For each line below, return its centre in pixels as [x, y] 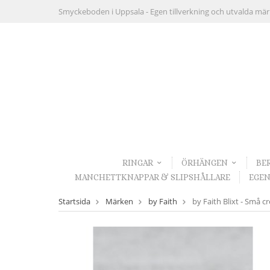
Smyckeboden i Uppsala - [104, 11]
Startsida [74, 202]
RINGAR [137, 163]
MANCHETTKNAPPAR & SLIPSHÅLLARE [152, 177]
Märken [119, 202]
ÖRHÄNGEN [204, 163]
